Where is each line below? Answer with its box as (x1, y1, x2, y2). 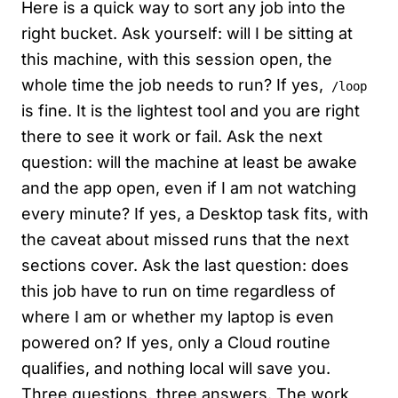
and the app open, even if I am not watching (21, 179, 356, 198)
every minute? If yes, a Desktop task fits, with (21, 204, 369, 224)
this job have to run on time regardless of (21, 282, 336, 301)
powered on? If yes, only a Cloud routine (21, 333, 330, 353)
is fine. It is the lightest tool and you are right (21, 101, 360, 121)
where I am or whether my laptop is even (21, 307, 334, 327)
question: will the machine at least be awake (21, 153, 357, 172)
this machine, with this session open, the (21, 50, 332, 69)
